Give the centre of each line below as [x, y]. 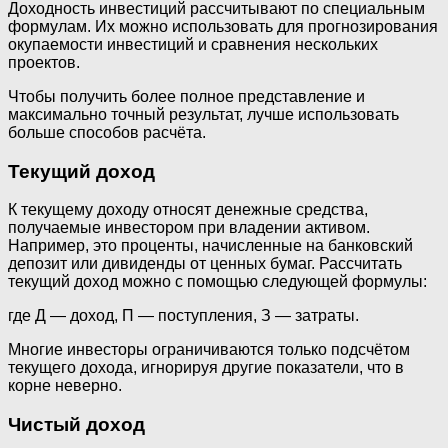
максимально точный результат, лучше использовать [203, 114]
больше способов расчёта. [107, 132]
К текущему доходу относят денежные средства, [188, 210]
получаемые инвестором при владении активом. [189, 228]
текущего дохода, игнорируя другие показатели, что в [206, 368]
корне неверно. [65, 386]
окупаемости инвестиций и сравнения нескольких [193, 44]
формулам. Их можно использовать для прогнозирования [223, 26]
